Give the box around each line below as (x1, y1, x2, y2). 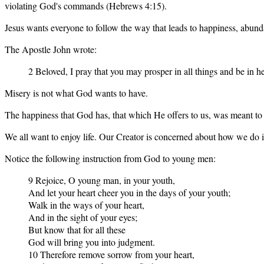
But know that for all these (28, 223, 126, 236)
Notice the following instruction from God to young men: (5, 151, 216, 164)
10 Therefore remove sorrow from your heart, (28, 247, 194, 260)
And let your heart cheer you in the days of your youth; (28, 186, 230, 199)
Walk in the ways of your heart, (28, 198, 144, 211)
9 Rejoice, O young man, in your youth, (28, 173, 175, 186)
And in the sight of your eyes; (28, 210, 137, 223)
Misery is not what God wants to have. (5, 86, 148, 99)
